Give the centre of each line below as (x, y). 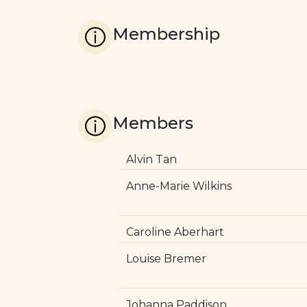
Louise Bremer (166, 259)
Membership (166, 34)
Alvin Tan (151, 159)
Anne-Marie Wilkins (179, 186)
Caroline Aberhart (175, 232)
